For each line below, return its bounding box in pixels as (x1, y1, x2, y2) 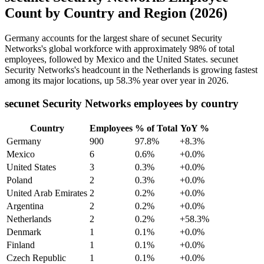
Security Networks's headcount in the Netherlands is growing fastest (5, 65, 258, 75)
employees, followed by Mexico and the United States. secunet (5, 54, 238, 65)
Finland (6, 239, 35, 250)
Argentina (6, 200, 44, 211)
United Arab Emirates (6, 187, 87, 198)
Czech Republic (6, 252, 66, 263)
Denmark (6, 226, 41, 237)
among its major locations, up (5, 75, 116, 86)
